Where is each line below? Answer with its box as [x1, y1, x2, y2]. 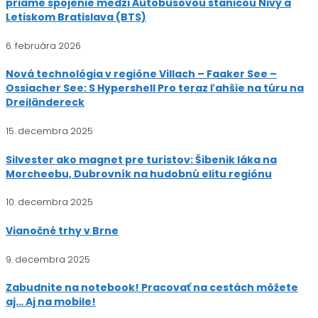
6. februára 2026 [6, 39, 81, 52]
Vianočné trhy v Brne [6, 223, 119, 238]
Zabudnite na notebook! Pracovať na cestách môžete [6, 280, 298, 295]
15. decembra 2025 [6, 125, 93, 138]
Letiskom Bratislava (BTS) [6, 10, 146, 25]
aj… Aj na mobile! [6, 295, 96, 309]
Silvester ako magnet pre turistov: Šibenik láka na [6, 152, 277, 167]
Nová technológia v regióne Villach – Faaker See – [6, 67, 277, 82]
